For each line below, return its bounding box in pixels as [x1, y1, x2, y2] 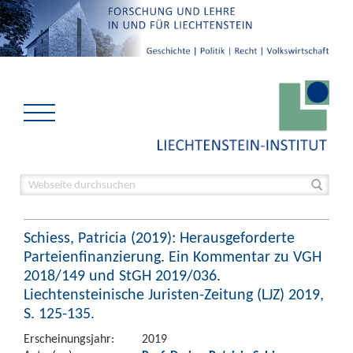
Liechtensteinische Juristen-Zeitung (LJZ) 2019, [24, 284, 324, 303]
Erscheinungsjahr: [24, 331, 114, 346]
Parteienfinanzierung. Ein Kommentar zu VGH [24, 247, 321, 266]
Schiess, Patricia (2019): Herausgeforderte [24, 228, 295, 247]
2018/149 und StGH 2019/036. [24, 266, 221, 284]
